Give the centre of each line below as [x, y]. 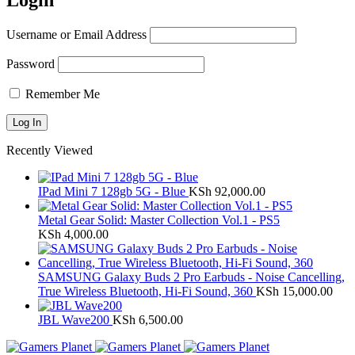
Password [31, 63]
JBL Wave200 [75, 319]
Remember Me [61, 94]
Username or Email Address [76, 34]
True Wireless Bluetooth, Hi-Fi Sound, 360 [147, 291]
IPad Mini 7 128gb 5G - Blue [113, 191]
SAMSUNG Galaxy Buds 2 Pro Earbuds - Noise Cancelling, [191, 277]
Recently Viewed [50, 150]
